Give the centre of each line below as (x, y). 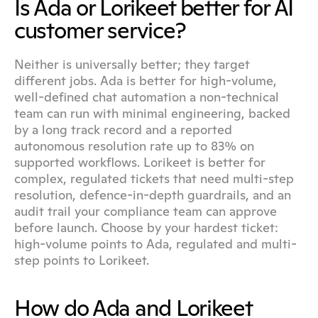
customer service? (100, 31)
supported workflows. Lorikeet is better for (140, 162)
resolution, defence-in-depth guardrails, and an (153, 195)
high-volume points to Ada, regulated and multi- (155, 244)
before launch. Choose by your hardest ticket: (146, 227)
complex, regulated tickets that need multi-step (154, 179)
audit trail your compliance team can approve (146, 211)
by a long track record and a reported (123, 130)
